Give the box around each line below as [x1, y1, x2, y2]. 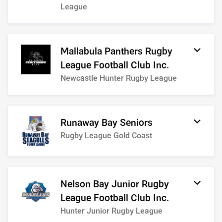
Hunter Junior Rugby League [60, 205, 163, 217]
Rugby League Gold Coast [60, 130, 152, 142]
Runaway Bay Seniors [60, 116, 153, 130]
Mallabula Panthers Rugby [60, 45, 172, 58]
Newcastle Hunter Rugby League [60, 72, 177, 84]
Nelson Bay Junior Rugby [60, 177, 169, 191]
